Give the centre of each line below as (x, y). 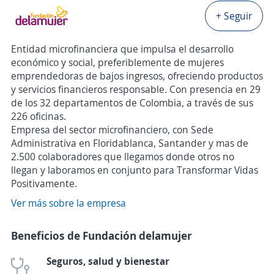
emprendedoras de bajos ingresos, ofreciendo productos (137, 76)
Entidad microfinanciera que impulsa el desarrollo (122, 49)
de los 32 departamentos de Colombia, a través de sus (132, 103)
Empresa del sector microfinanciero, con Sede (112, 130)
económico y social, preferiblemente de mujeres (117, 62)
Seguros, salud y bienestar (108, 261)
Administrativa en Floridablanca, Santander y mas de (130, 143)
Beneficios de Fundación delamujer (102, 235)
